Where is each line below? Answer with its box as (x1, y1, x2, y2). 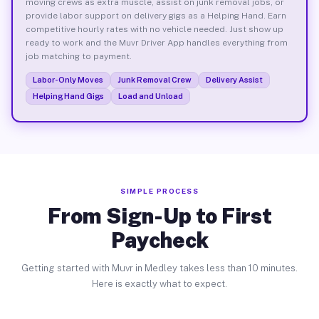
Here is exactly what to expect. (92, 278, 227, 289)
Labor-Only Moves (32, 75, 103, 84)
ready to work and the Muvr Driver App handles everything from (25, 37, 288, 48)
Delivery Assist (205, 75, 263, 84)
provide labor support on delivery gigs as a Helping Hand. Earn (25, 10, 286, 21)
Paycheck (110, 227, 209, 253)
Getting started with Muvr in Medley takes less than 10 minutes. (21, 263, 298, 273)
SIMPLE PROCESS (120, 187, 199, 195)
